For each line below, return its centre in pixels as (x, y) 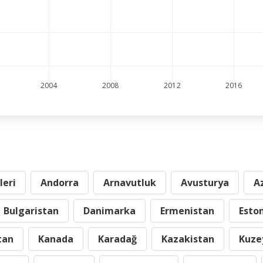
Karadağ (117, 239)
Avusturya (205, 183)
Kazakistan (188, 239)
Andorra (60, 183)
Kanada (56, 239)
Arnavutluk (130, 183)
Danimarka (109, 211)
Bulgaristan (31, 211)
